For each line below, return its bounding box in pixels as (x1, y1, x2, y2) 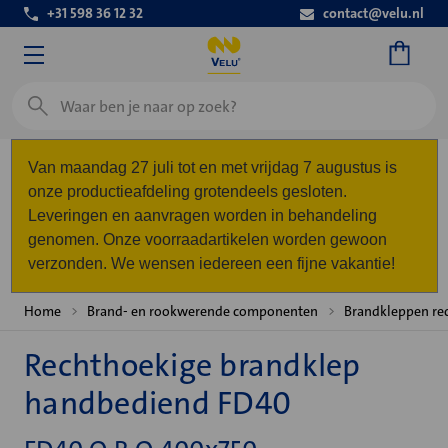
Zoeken (12, 83, 63, 104)
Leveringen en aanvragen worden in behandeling (27, 207, 377, 224)
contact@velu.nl (323, 4, 424, 22)
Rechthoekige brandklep (24, 345, 361, 386)
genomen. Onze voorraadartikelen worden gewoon (27, 231, 387, 248)
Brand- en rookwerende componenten (87, 302, 318, 320)
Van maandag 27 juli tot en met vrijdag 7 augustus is (27, 159, 397, 176)
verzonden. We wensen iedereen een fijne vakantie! (27, 255, 395, 272)
